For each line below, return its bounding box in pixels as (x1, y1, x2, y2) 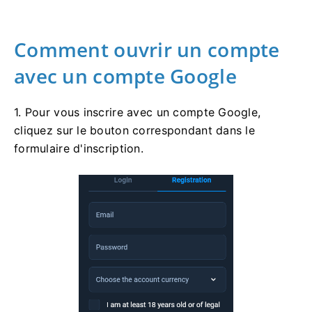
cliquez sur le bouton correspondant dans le (14, 123, 256, 137)
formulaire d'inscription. (14, 141, 143, 155)
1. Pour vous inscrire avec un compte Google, (14, 104, 261, 119)
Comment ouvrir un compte (14, 36, 280, 63)
